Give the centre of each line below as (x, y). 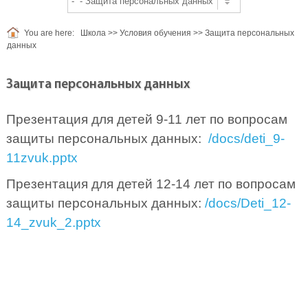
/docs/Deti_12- (247, 203)
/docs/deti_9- (246, 139)
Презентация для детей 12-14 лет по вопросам (151, 184)
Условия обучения (155, 33)
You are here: (49, 33)
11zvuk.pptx (42, 158)
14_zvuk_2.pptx (53, 223)
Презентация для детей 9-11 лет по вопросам (146, 120)
